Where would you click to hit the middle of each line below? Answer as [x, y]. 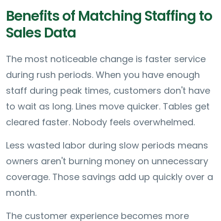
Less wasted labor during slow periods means [107, 145]
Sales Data [42, 33]
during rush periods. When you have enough [103, 74]
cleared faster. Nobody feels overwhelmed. [100, 122]
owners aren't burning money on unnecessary [107, 161]
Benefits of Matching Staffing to [109, 16]
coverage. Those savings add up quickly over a [110, 177]
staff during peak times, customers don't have [108, 90]
